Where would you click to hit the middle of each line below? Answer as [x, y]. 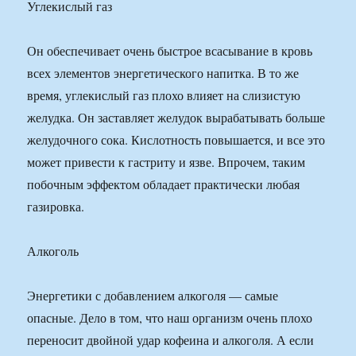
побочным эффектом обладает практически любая [164, 184]
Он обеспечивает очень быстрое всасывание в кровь [170, 51]
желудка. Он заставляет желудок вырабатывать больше [176, 118]
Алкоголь [53, 251]
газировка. [56, 207]
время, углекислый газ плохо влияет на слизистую [164, 95]
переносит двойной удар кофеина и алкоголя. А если [171, 340]
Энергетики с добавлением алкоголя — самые [153, 296]
